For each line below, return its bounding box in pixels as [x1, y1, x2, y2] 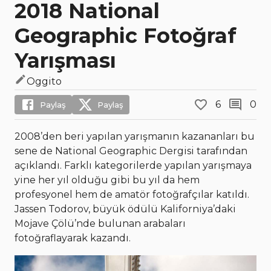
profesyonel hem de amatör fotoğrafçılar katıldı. [15, 189, 249, 200]
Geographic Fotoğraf [15, 23, 237, 48]
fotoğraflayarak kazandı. [15, 232, 131, 244]
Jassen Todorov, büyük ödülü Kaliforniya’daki [15, 203, 236, 215]
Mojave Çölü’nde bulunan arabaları [15, 218, 186, 229]
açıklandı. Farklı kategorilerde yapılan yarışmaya [15, 160, 252, 171]
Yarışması [15, 48, 116, 73]
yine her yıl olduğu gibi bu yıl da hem [15, 174, 200, 186]
